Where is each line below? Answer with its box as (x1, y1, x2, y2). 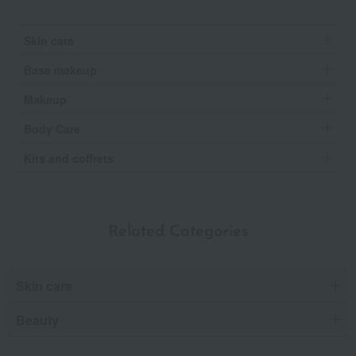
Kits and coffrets (24, 149, 114, 166)
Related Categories (108, 223, 248, 240)
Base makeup (24, 61, 97, 78)
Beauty (16, 310, 59, 329)
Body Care (24, 120, 80, 137)
